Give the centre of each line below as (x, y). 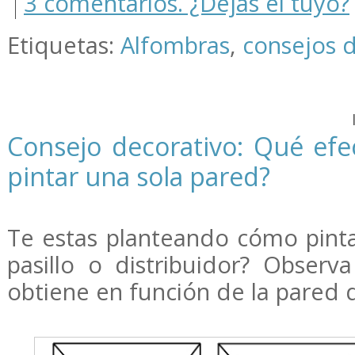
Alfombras (175, 45)
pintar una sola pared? (139, 176)
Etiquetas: (64, 45)
